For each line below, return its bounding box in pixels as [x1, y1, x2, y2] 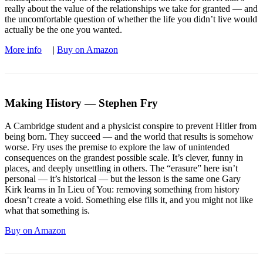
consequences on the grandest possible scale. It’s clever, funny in [5, 153, 243, 163]
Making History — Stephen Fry [5, 97, 158, 110]
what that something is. [5, 205, 90, 216]
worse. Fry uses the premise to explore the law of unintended [5, 142, 230, 153]
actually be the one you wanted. [5, 25, 122, 35]
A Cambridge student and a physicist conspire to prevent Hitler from [5, 121, 257, 131]
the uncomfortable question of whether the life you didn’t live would [5, 14, 257, 25]
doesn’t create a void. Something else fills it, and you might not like [5, 195, 253, 205]
